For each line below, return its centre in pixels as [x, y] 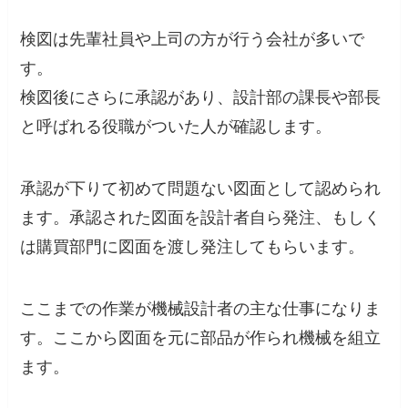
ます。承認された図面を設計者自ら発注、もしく [201, 218]
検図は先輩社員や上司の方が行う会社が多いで [193, 40]
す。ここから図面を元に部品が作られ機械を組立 [201, 337]
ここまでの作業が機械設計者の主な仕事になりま [201, 308]
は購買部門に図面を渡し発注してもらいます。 [193, 247]
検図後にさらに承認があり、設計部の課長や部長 [201, 98]
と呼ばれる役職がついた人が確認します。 [176, 127]
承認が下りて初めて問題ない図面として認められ [201, 189]
